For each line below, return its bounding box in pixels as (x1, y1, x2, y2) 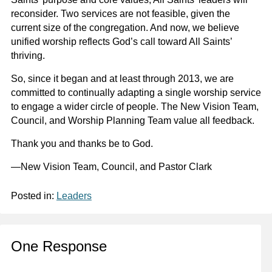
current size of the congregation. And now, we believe (10, 22, 239, 33)
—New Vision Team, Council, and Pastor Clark (10, 161, 212, 172)
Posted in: (10, 191, 56, 202)
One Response (10, 237, 107, 254)
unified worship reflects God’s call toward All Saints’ (10, 36, 232, 47)
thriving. (10, 50, 45, 61)
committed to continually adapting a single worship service (10, 87, 261, 98)
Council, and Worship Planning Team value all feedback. (10, 115, 254, 126)
